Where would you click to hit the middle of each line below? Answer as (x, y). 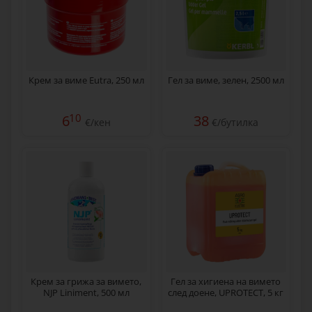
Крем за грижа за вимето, (86, 281)
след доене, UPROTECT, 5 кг (226, 292)
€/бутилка (233, 122)
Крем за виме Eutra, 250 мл (86, 80)
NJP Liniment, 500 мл (86, 292)
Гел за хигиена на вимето (226, 281)
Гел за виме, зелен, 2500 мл (226, 80)
